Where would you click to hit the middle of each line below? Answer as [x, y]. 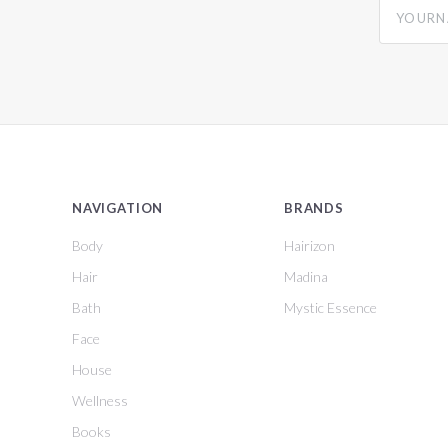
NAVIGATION [118, 208]
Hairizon [309, 245]
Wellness [100, 400]
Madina [306, 276]
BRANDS [314, 208]
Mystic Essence [330, 307]
